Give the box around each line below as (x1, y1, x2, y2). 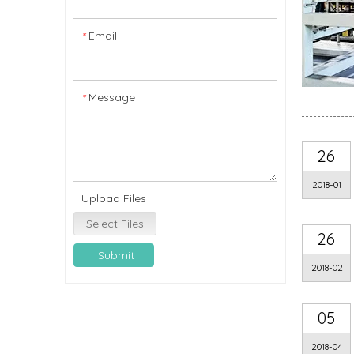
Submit (98, 247, 134, 262)
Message (88, 89, 135, 104)
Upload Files (81, 190, 146, 205)
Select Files (86, 216, 144, 231)
